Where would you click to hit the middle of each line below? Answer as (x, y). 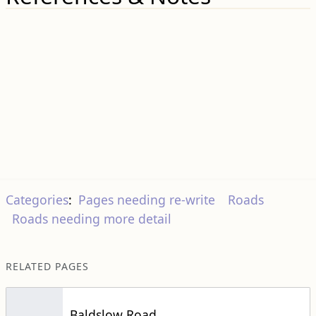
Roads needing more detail (91, 218)
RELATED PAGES (47, 267)
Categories (37, 200)
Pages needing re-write (147, 200)
